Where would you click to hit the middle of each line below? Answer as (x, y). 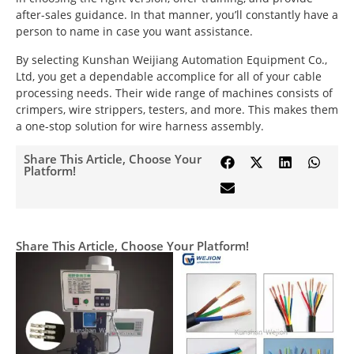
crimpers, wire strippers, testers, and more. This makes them (177, 109)
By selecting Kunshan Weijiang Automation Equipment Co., (171, 59)
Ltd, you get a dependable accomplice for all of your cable (169, 76)
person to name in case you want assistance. (134, 32)
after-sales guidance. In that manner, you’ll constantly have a (177, 15)
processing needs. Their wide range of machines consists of (174, 92)
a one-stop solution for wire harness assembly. (140, 126)
